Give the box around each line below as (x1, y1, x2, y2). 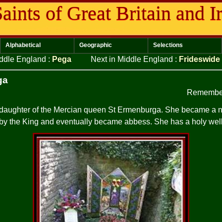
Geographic (79, 42, 112, 49)
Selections (153, 42, 183, 49)
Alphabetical (5, 42, 41, 49)
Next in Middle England (91, 55, 175, 63)
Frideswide (179, 55, 220, 63)
